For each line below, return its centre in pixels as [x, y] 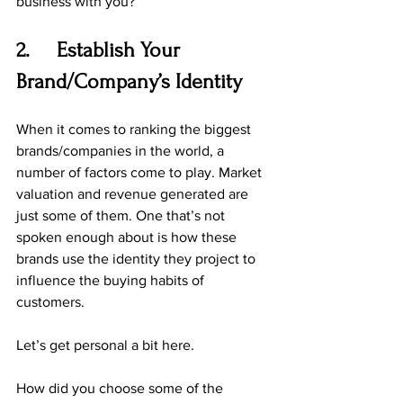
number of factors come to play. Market [141, 172]
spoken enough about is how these [128, 237]
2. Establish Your [101, 49]
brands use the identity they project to [138, 258]
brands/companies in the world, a [122, 150]
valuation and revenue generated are [134, 193]
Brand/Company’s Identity [129, 81]
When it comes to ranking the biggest [135, 129]
